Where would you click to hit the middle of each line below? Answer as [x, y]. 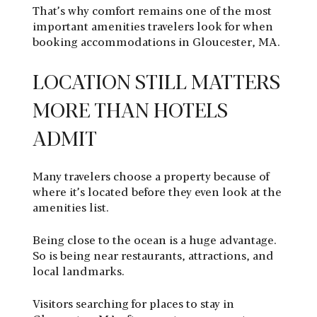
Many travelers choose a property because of [151, 175]
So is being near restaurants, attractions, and [153, 255]
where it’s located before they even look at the [157, 191]
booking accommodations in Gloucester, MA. [156, 41]
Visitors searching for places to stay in [133, 303]
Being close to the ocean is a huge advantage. [155, 239]
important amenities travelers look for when [153, 25]
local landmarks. [79, 270]
